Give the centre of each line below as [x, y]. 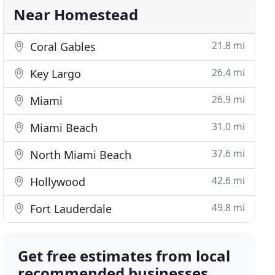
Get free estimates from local [124, 256]
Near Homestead [76, 14]
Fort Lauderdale [70, 209]
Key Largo [54, 74]
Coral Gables [62, 47]
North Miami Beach [79, 155]
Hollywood [56, 182]
